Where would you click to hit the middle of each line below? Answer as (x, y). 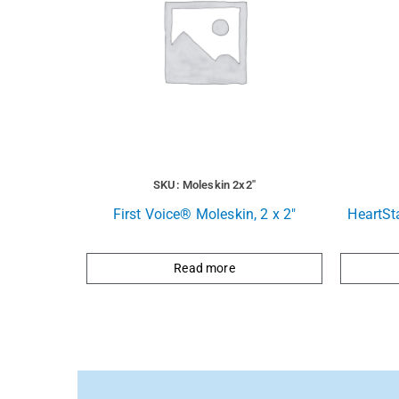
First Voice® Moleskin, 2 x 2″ (204, 215)
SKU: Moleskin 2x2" (204, 185)
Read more (204, 269)
